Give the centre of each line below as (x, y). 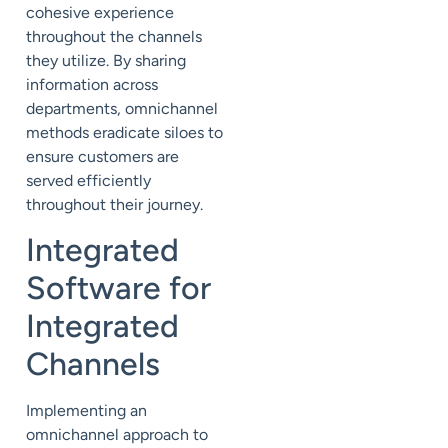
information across (92, 84)
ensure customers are (102, 156)
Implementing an (86, 410)
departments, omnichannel (122, 108)
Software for (118, 287)
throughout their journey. (114, 204)
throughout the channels (114, 36)
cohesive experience (100, 12)
